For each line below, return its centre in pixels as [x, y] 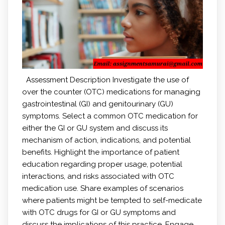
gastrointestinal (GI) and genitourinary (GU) [97, 104]
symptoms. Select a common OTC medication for [110, 116]
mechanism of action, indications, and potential [106, 140]
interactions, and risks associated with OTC [98, 176]
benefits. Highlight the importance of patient [100, 152]
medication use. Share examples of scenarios [102, 188]
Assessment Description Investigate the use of [105, 80]
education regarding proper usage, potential [102, 164]
